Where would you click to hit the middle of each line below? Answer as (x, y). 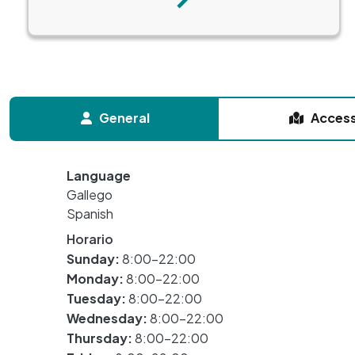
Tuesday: (97, 299)
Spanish (90, 214)
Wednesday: (108, 319)
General (124, 118)
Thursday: (101, 338)
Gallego (90, 195)
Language (99, 176)
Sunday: (94, 259)
